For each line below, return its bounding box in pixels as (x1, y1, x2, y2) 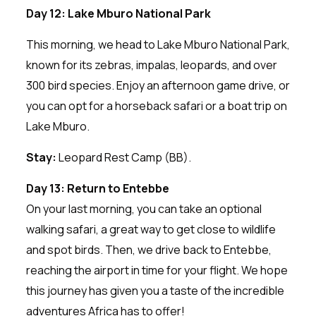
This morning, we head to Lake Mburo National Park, (25, 36, 290, 52)
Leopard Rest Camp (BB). (56, 149, 191, 165)
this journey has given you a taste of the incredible (25, 282, 284, 298)
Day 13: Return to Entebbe (25, 180, 169, 196)
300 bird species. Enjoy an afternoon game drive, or (25, 77, 290, 93)
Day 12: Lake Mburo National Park (25, 5, 211, 21)
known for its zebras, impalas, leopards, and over (25, 56, 277, 73)
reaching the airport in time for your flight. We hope (25, 262, 288, 278)
